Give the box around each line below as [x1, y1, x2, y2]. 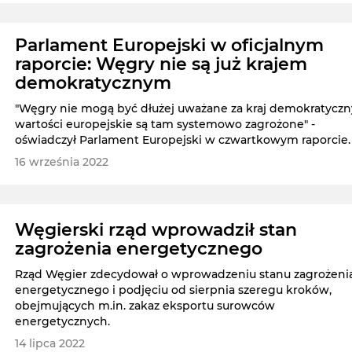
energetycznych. [15, 314, 111, 329]
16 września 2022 [15, 155, 109, 170]
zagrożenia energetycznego [15, 238, 263, 260]
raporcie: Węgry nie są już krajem [15, 53, 308, 75]
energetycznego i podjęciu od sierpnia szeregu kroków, [15, 283, 332, 298]
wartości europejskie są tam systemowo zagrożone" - [15, 117, 316, 132]
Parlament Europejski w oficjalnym [15, 35, 324, 57]
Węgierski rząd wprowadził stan [15, 219, 298, 241]
